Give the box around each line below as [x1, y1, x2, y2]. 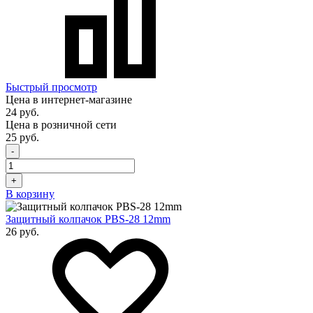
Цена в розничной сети [6, 118, 117, 131]
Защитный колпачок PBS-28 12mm [6, 212, 170, 225]
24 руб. [6, 105, 39, 118]
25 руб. [6, 131, 39, 143]
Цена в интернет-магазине [6, 93, 132, 105]
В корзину [6, 187, 54, 200]
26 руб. [6, 225, 39, 238]
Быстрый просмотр [6, 80, 97, 93]
